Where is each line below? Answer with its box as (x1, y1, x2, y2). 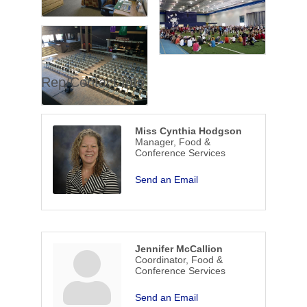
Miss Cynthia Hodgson (134, 125, 242, 137)
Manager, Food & (134, 136, 210, 148)
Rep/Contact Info (40, 75, 145, 90)
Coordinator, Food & (134, 254, 223, 266)
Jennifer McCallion (134, 243, 223, 255)
